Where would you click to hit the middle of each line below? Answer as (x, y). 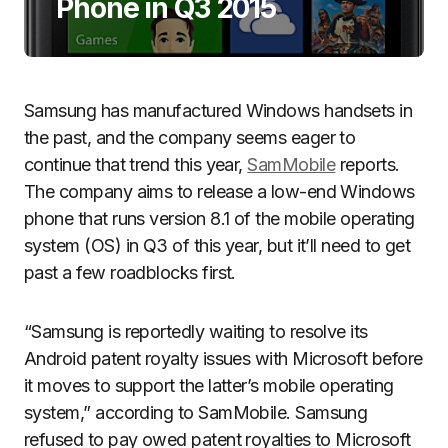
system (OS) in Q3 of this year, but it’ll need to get (217, 245)
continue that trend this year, (136, 164)
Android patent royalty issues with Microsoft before (223, 358)
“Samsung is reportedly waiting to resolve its (196, 331)
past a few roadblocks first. (130, 272)
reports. (367, 164)
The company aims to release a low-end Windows (219, 191)
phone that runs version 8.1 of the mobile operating (219, 218)
